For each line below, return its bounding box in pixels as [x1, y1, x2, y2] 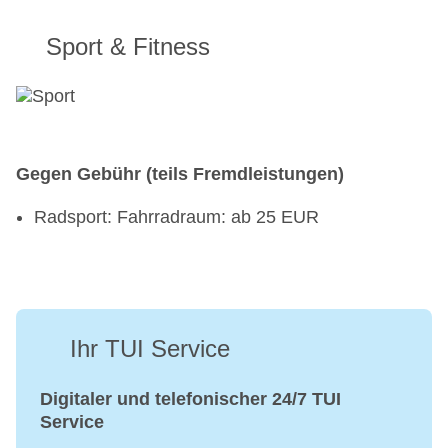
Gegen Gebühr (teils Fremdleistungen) [16, 164, 344, 185]
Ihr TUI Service [70, 335, 230, 363]
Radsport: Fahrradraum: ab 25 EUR [34, 207, 319, 228]
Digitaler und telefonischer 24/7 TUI [40, 389, 341, 410]
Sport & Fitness [46, 33, 210, 61]
